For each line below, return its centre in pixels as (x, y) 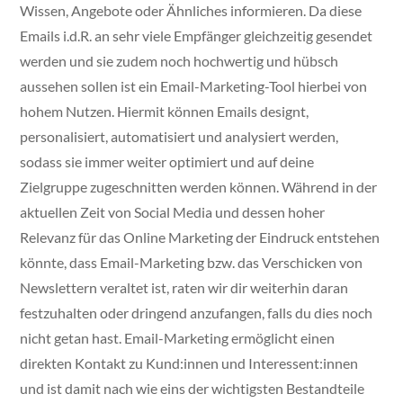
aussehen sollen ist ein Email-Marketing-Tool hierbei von (194, 86)
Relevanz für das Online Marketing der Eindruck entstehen (200, 237)
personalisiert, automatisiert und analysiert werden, (179, 137)
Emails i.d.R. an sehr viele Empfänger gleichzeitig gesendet (197, 36)
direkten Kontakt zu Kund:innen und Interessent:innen (189, 363)
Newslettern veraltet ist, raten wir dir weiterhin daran (184, 288)
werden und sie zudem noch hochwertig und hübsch (179, 61)
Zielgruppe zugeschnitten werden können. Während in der (199, 187)
